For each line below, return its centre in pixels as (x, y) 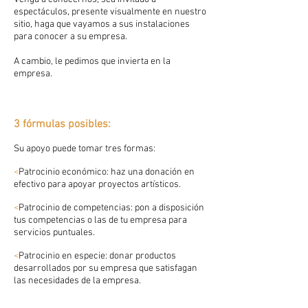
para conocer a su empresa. (70, 37)
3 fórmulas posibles (61, 124)
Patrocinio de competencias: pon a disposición (111, 208)
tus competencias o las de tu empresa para (100, 220)
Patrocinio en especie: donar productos (97, 256)
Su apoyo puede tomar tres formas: (85, 149)
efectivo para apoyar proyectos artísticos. (97, 185)
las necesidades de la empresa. (78, 281)
